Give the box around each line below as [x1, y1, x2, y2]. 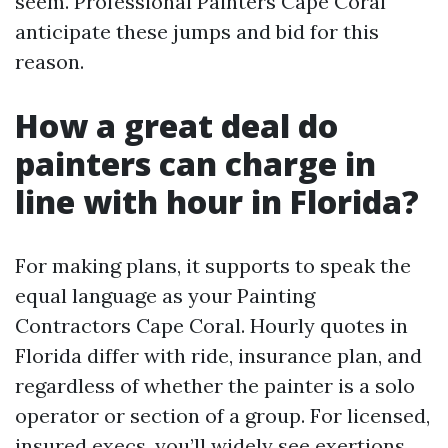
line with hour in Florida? [15, 180, 419, 223]
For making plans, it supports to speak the [15, 253, 411, 278]
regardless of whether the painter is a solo [15, 373, 415, 398]
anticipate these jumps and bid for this [15, 19, 379, 44]
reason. [15, 49, 84, 74]
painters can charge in [15, 142, 376, 185]
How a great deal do [15, 104, 338, 147]
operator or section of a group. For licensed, [15, 403, 430, 428]
